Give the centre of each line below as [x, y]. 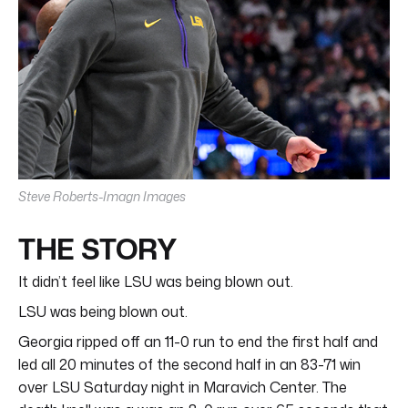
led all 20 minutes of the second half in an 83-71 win [189, 364]
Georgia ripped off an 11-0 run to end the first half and [198, 341]
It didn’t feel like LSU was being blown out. [156, 281]
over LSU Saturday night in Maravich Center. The [183, 387]
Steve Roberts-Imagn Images [102, 196]
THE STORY [97, 248]
